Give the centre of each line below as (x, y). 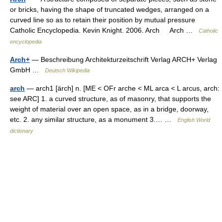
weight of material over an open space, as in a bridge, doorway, (109, 109)
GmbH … (28, 70)
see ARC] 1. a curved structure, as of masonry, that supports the (111, 99)
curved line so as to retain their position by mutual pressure (103, 20)
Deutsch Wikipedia (67, 70)
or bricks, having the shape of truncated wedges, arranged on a (110, 9)
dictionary (22, 131)
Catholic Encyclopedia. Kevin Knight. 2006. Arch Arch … (104, 30)
